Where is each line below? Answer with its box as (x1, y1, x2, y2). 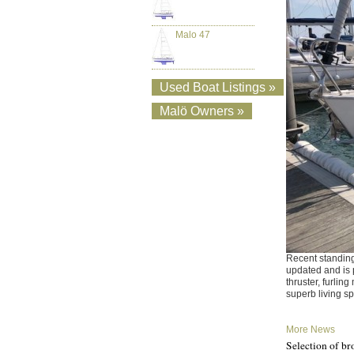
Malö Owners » (160, 104, 244, 118)
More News (286, 324, 335, 335)
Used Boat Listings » (160, 81, 276, 94)
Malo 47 (175, 29, 210, 40)
